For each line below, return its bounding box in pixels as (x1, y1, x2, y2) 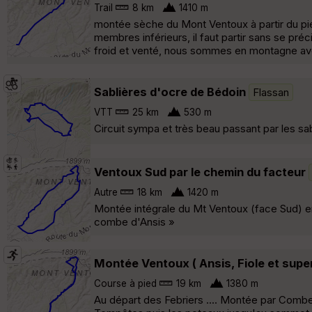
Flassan (253, 85, 289, 99)
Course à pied (94, 277, 157, 289)
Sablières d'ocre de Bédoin (94, 84, 246, 99)
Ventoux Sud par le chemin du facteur (94, 164, 306, 179)
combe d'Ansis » (94, 214, 175, 228)
